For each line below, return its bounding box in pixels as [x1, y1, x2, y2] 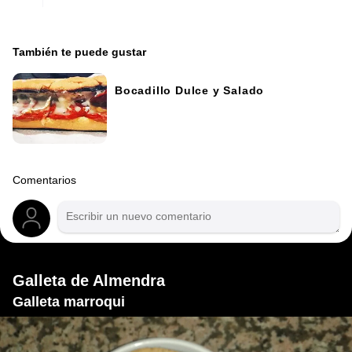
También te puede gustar [13, 46, 146, 58]
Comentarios [13, 174, 76, 187]
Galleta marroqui [13, 294, 125, 310]
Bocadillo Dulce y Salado [115, 84, 265, 97]
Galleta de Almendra [13, 272, 165, 290]
